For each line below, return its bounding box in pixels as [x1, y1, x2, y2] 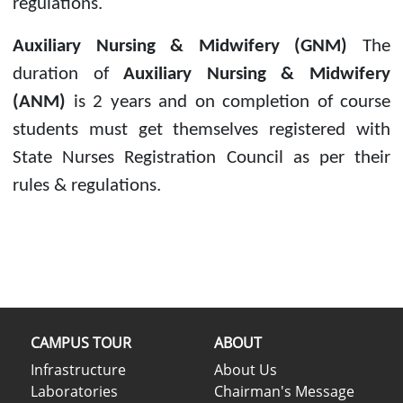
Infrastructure [31, 359, 126, 380]
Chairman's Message [214, 381, 354, 401]
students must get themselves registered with [13, 120, 390, 139]
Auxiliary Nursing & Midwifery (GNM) [13, 36, 363, 56]
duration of [13, 64, 124, 84]
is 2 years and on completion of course [73, 92, 390, 112]
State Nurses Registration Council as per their [13, 148, 390, 167]
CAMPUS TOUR [31, 332, 131, 353]
